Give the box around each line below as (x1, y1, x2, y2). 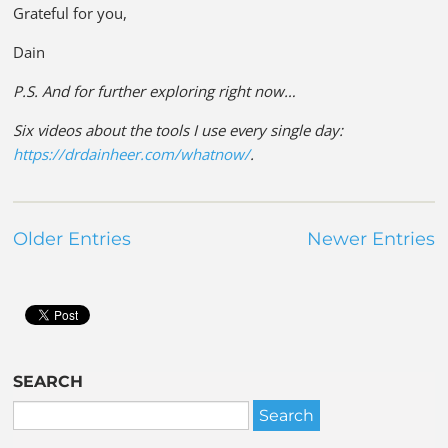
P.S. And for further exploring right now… (13, 80, 297, 101)
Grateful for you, (13, 2, 128, 23)
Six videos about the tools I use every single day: (13, 119, 344, 140)
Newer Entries (306, 227, 435, 250)
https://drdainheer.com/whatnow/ (13, 143, 251, 164)
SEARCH (13, 371, 84, 391)
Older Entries (13, 227, 132, 250)
